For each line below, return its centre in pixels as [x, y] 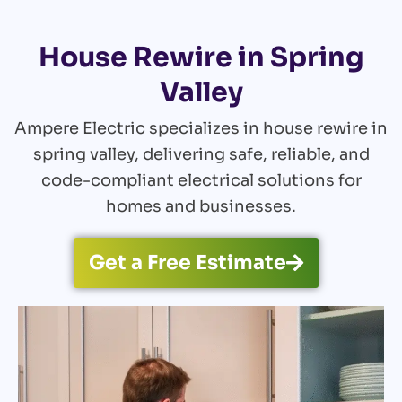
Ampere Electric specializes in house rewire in [201, 128]
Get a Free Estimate [188, 263]
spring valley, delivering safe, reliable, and [201, 154]
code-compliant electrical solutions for [201, 180]
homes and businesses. [201, 206]
